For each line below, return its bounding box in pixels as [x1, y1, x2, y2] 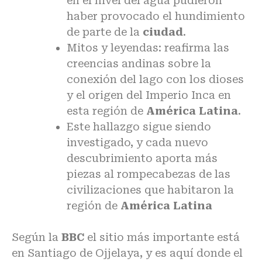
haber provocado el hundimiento [67, 9, 245, 22]
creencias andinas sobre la [67, 57, 211, 70]
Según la [12, 230, 58, 243]
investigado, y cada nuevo [67, 136, 208, 149]
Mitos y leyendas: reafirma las [67, 41, 229, 54]
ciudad [143, 25, 183, 38]
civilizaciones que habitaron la [67, 183, 234, 196]
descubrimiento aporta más [67, 151, 218, 164]
